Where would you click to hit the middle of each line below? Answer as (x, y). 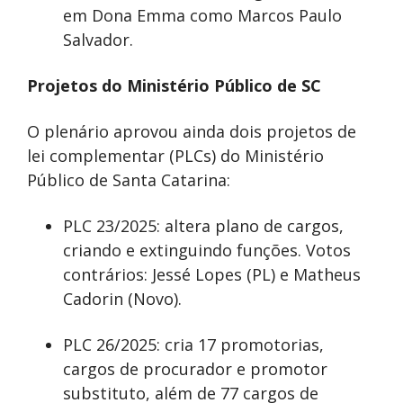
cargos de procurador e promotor (195, 369)
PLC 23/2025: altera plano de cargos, (203, 226)
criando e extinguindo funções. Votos (207, 251)
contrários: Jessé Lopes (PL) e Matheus (212, 275)
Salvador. (98, 40)
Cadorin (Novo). (122, 299)
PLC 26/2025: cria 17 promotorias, (193, 345)
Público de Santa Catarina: (129, 180)
